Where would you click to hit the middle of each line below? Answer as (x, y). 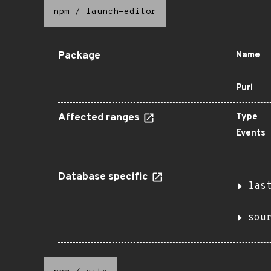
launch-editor (121, 12)
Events (251, 133)
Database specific (104, 177)
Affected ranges (100, 118)
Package (79, 56)
